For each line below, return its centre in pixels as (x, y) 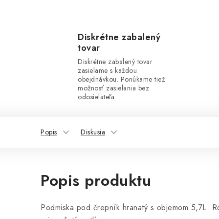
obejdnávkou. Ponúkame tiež (121, 79)
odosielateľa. (97, 97)
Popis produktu (96, 180)
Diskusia (93, 132)
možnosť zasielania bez (113, 88)
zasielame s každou (107, 70)
